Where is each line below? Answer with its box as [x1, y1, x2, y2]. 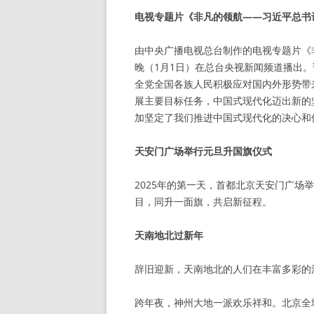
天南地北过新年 [135, 228, 203, 242]
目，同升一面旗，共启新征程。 [135, 195, 272, 208]
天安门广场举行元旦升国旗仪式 [135, 144, 272, 158]
